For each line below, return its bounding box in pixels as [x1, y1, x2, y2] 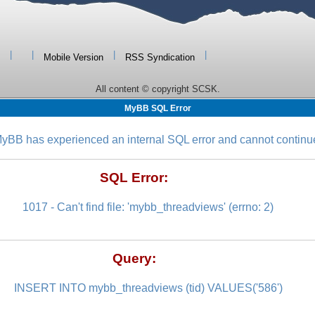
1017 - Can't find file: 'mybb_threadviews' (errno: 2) [22, 201, 274, 213]
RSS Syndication [125, 52, 195, 63]
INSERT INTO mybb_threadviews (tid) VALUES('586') [13, 282, 283, 294]
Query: [112, 251, 156, 266]
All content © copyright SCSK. [95, 84, 220, 94]
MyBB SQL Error [124, 103, 191, 113]
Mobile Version [44, 52, 103, 63]
